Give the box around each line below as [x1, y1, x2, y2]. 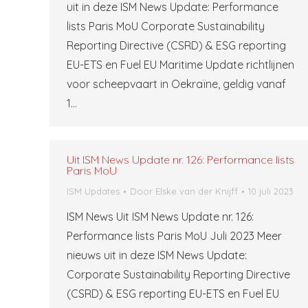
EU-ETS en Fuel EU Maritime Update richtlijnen [67, 58, 294, 71]
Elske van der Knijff [155, 186, 238, 197]
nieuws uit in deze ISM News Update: [67, 248, 247, 262]
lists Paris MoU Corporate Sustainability [67, 19, 265, 33]
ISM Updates [67, 186, 120, 197]
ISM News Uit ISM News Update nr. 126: [67, 210, 254, 223]
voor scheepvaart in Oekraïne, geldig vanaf [67, 77, 286, 91]
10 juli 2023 [248, 186, 294, 197]
